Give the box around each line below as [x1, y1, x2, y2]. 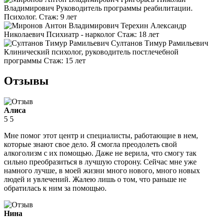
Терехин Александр [121, 21, 186, 30]
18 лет [139, 30, 159, 38]
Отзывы [4, 74, 49, 88]
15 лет [65, 56, 86, 65]
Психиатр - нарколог [44, 30, 117, 38]
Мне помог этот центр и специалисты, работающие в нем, [4, 131, 198, 140]
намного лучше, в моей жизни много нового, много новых [4, 166, 200, 175]
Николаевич [4, 30, 44, 38]
